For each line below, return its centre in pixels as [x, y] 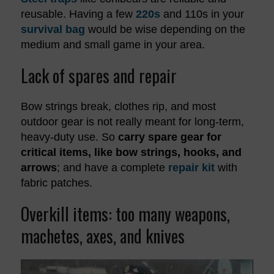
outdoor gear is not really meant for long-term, [132, 121]
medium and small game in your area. [113, 44]
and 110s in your [202, 14]
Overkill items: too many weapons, [125, 213]
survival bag [53, 29]
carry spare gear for [168, 137]
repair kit [191, 167]
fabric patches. [56, 183]
